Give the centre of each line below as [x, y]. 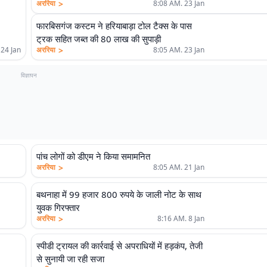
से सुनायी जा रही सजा [70, 259]
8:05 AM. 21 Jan [179, 167]
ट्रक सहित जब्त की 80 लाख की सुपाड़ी [99, 39]
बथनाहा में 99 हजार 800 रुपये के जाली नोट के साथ [119, 194]
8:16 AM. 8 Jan [181, 218]
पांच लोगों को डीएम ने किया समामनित [93, 156]
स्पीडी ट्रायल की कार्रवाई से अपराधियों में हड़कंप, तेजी [119, 246]
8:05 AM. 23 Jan [179, 50]
